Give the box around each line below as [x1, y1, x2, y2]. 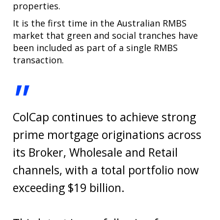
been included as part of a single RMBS [13, 41, 178, 54]
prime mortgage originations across [13, 126, 202, 142]
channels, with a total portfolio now [13, 162, 199, 178]
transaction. [13, 54, 64, 66]
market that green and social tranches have [13, 29, 198, 41]
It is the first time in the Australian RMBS [13, 17, 187, 29]
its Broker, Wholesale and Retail [13, 144, 178, 160]
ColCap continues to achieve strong [13, 109, 196, 125]
